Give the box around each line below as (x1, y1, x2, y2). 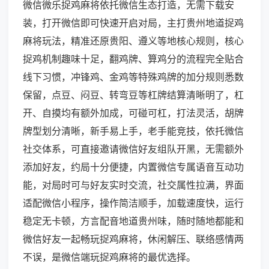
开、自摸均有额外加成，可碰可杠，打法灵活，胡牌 (23, 107, 244, 119)
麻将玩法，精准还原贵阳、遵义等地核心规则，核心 (23, 35, 244, 47)
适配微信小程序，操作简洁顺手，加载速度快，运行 (23, 197, 244, 210)
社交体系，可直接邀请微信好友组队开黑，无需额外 (23, 143, 244, 156)
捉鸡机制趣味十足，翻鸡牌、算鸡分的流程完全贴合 (23, 53, 244, 65)
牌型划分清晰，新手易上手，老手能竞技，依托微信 (23, 125, 244, 138)
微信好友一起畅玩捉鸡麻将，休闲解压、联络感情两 (23, 233, 244, 246)
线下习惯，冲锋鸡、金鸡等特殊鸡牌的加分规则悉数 (23, 71, 244, 83)
